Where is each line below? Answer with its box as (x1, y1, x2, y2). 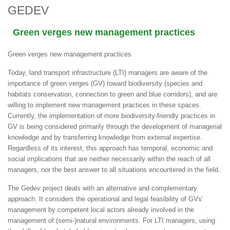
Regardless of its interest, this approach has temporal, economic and (8, 144, 213, 152)
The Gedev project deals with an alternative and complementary (8, 184, 197, 192)
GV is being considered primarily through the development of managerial (8, 122, 222, 130)
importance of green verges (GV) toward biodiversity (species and (8, 79, 202, 87)
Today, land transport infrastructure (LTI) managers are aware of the (8, 68, 207, 76)
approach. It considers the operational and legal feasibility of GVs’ (8, 195, 203, 203)
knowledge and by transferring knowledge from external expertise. (8, 133, 202, 141)
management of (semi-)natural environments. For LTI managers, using (8, 216, 215, 224)
